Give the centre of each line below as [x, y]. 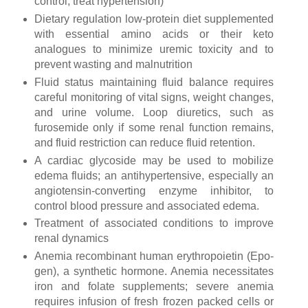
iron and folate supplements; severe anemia [154, 287]
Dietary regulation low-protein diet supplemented [154, 19]
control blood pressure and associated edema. [148, 206]
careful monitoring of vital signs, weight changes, [154, 97]
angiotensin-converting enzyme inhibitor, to [154, 190]
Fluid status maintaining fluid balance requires [154, 82]
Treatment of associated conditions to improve [154, 223]
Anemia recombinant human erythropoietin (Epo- [154, 256]
